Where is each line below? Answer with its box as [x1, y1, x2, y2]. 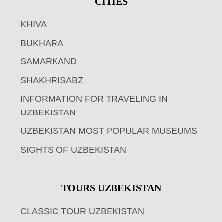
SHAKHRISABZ [20, 75, 83, 85]
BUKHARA [20, 38, 63, 48]
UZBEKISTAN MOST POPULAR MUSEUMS [20, 126, 197, 136]
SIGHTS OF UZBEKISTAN [20, 144, 126, 155]
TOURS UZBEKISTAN [61, 182, 161, 194]
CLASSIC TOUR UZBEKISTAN [20, 206, 144, 216]
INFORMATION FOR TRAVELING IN [20, 94, 167, 104]
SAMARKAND [20, 56, 77, 67]
